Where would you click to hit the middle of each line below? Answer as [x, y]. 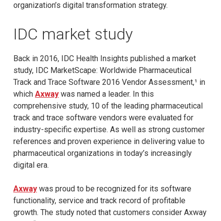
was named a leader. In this [106, 94]
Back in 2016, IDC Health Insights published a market [104, 58]
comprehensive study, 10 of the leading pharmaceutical [108, 106]
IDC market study [73, 34]
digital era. [31, 165]
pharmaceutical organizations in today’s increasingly [102, 153]
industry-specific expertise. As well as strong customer [109, 129]
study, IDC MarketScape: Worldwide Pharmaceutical [102, 70]
